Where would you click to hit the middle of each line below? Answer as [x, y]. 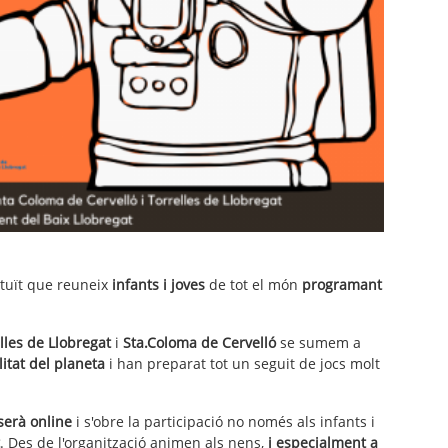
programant [342, 284]
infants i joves [160, 284]
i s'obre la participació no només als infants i [223, 421]
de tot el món [255, 284]
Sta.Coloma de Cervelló [199, 342]
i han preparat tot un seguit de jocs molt [242, 363]
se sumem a [318, 342]
